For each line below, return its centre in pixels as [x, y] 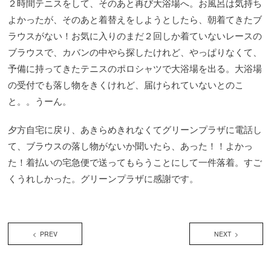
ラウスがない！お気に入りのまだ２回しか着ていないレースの [135, 36]
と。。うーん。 [40, 101]
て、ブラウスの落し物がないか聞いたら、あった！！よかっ [130, 146]
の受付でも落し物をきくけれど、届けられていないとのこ [126, 85]
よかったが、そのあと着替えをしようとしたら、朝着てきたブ [135, 19]
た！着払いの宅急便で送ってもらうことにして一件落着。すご [135, 162]
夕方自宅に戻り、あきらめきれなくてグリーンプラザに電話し [135, 129]
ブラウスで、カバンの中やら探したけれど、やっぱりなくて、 [135, 52]
